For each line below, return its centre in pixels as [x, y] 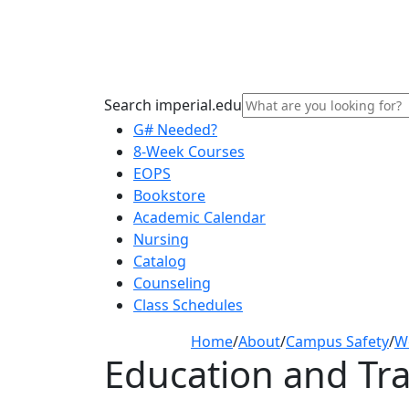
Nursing [161, 239]
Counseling [172, 283]
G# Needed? [175, 129]
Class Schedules [188, 304]
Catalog [160, 261]
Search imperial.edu [173, 105]
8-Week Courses [189, 151]
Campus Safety [337, 341]
